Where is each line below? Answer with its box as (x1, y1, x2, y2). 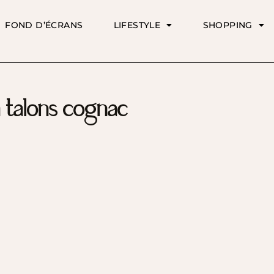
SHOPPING (202, 20, 253, 31)
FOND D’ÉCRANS (5, 20, 83, 31)
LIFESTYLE (113, 20, 161, 31)
